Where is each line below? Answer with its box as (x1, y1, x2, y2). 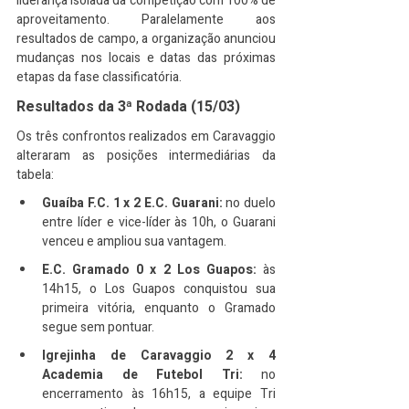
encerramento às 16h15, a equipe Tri (42, 384, 276, 404)
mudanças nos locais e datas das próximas (16, 48, 276, 68)
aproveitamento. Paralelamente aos (16, 10, 276, 29)
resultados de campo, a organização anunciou (16, 29, 276, 48)
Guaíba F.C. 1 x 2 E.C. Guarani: (42, 194, 223, 213)
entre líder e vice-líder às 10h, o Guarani (42, 213, 276, 232)
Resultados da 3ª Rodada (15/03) (16, 96, 240, 118)
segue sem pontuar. (42, 318, 154, 337)
